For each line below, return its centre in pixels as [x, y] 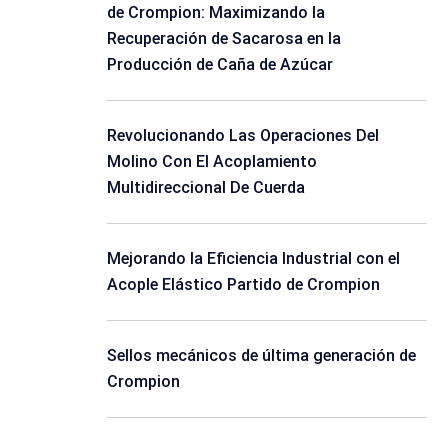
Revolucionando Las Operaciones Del [243, 135]
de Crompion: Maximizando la [216, 12]
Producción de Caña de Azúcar [220, 64]
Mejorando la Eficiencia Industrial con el [253, 258]
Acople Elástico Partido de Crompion [243, 284]
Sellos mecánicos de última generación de [261, 355]
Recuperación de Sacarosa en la [224, 38]
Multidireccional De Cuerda [206, 187]
